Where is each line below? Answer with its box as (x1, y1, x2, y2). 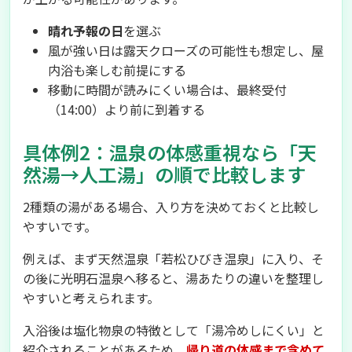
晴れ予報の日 (48, 21, 123, 40)
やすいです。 (23, 217, 97, 236)
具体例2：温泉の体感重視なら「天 (23, 138, 317, 166)
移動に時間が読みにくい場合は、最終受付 (48, 80, 287, 99)
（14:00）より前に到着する (48, 100, 205, 119)
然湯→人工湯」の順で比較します (23, 160, 306, 188)
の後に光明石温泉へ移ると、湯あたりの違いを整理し (23, 269, 324, 288)
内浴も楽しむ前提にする (48, 60, 186, 79)
